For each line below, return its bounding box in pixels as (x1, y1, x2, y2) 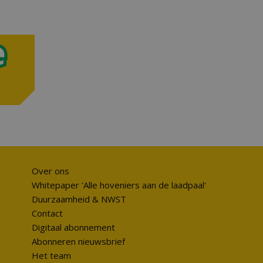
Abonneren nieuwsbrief (31, 235, 125, 247)
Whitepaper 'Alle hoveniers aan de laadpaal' (31, 179, 206, 191)
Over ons (31, 165, 69, 177)
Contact (31, 207, 63, 219)
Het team (31, 249, 71, 261)
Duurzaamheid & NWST (31, 193, 126, 205)
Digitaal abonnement (31, 221, 115, 233)
